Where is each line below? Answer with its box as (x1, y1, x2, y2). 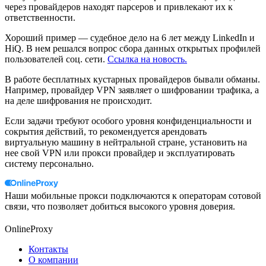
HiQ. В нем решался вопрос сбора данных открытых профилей (5, 43, 261, 54)
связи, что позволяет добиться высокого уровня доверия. (5, 201, 235, 212)
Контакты (28, 244, 68, 255)
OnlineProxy (5, 224, 53, 235)
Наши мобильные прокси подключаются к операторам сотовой (5, 191, 261, 201)
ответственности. (5, 12, 75, 23)
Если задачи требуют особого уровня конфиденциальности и (5, 116, 252, 126)
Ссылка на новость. (107, 54, 187, 65)
